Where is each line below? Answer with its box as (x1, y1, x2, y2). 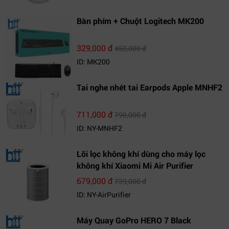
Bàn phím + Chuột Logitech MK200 (77, 15, 204, 26)
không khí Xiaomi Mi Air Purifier (77, 160, 193, 171)
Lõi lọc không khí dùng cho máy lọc (77, 148, 205, 159)
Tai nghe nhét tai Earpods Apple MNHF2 (77, 82, 222, 93)
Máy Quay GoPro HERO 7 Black (77, 215, 191, 225)
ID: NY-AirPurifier (77, 190, 131, 199)
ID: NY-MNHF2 (77, 123, 122, 133)
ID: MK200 (77, 57, 110, 66)
